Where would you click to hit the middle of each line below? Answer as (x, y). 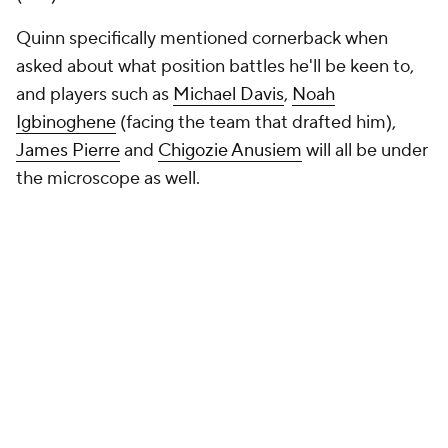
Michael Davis (228, 94)
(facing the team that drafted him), (256, 122)
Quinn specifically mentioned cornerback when (202, 38)
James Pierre (68, 150)
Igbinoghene (66, 122)
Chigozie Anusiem (230, 150)
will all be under (365, 150)
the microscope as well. (108, 178)
